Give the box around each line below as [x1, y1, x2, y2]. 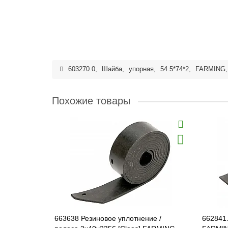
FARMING [195, 66, 225, 73]
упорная [129, 66, 154, 73]
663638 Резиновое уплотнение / [54, 214, 161, 222]
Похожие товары [52, 95, 130, 106]
